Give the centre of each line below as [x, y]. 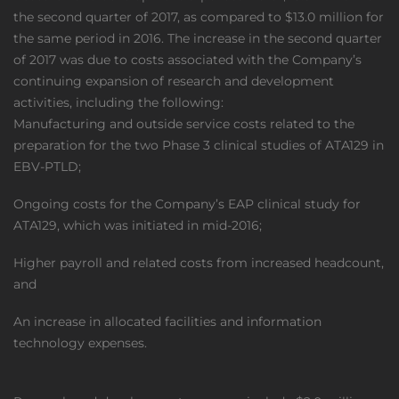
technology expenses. [80, 343]
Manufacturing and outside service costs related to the [184, 124]
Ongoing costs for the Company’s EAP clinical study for [187, 204]
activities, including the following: [118, 102]
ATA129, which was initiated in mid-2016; [138, 225]
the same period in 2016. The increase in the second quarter [198, 38]
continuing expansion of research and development [174, 81]
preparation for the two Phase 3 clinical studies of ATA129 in [199, 145]
